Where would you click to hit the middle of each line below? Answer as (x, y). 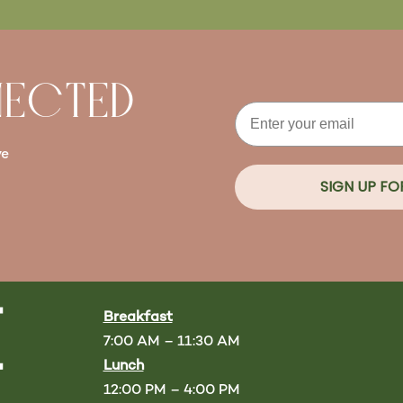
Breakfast (138, 318)
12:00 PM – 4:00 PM (171, 390)
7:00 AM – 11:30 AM (171, 342)
